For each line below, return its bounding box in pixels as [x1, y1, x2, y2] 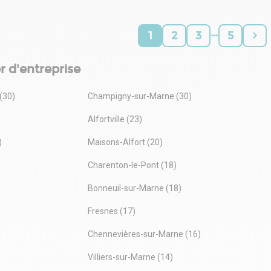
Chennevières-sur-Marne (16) [87, 229, 201, 239]
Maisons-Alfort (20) [87, 137, 163, 147]
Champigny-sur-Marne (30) [87, 91, 192, 101]
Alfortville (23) [87, 114, 142, 124]
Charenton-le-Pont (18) [87, 160, 177, 170]
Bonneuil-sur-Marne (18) [87, 183, 181, 193]
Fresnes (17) [87, 206, 135, 216]
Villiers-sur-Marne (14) [87, 252, 173, 262]
